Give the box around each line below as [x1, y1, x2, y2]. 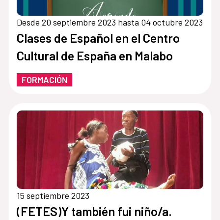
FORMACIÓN [21, 74, 67, 85]
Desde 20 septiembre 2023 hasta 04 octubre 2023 [16, 16, 203, 27]
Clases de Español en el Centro [16, 30, 180, 45]
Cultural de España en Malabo [16, 48, 173, 63]
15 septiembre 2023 [16, 190, 89, 201]
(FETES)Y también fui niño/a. [16, 204, 172, 219]
